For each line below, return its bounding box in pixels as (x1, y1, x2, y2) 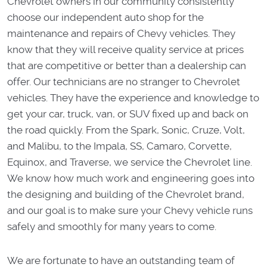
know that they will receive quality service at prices (7, 43, 244, 55)
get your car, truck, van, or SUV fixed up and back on (7, 107, 249, 120)
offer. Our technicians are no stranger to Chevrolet (7, 75, 240, 88)
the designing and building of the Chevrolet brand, (7, 188, 244, 200)
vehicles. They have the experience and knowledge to (7, 91, 259, 104)
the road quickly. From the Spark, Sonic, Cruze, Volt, (7, 123, 245, 136)
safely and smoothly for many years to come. (7, 220, 216, 232)
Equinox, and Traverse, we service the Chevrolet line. (7, 156, 252, 168)
